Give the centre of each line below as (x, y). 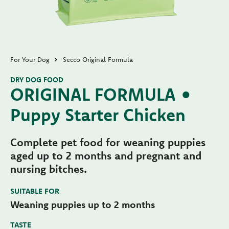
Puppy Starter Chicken (98, 115)
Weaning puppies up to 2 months (83, 205)
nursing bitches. (49, 169)
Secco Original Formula (98, 60)
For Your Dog (30, 60)
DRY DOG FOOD (37, 80)
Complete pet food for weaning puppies (108, 142)
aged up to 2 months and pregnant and (106, 156)
